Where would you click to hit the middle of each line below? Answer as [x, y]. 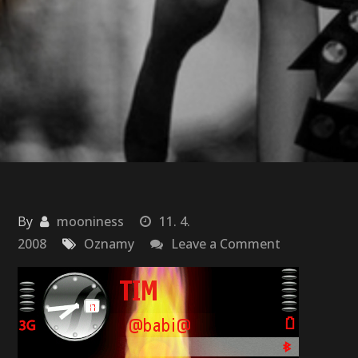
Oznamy [109, 244]
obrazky [304, 288]
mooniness [91, 221]
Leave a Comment [226, 244]
